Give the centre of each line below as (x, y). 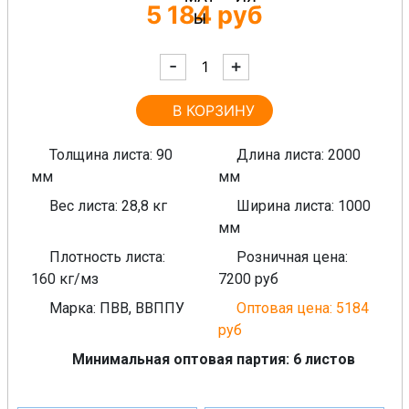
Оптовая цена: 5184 (303, 308)
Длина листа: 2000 (299, 154)
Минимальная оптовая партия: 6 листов (214, 359)
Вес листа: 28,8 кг (108, 205)
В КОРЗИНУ (214, 110)
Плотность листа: (107, 257)
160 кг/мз (64, 278)
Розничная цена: (292, 257)
